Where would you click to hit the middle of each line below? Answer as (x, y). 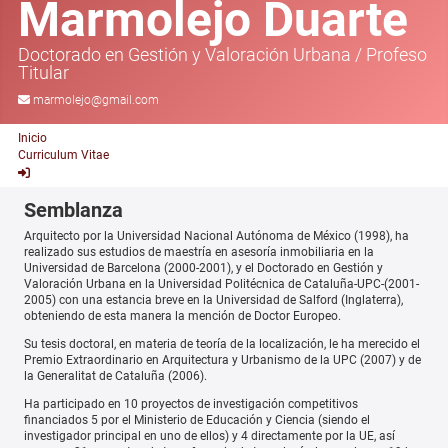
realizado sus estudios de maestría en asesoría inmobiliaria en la (199, 251)
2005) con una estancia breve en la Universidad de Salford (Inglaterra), (213, 299)
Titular (43, 72)
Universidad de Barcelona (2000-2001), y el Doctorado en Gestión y (203, 267)
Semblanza (73, 210)
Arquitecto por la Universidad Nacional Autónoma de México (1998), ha (216, 235)
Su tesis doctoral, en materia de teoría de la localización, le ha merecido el (222, 343)
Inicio (32, 138)
